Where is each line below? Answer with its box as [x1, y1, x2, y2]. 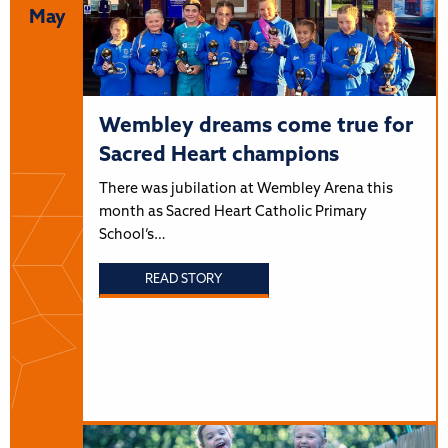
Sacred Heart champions [98, 145, 339, 167]
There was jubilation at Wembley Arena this [98, 182, 393, 198]
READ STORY [145, 272, 223, 286]
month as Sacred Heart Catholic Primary [98, 205, 367, 221]
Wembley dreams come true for [98, 116, 413, 138]
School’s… [98, 228, 166, 244]
